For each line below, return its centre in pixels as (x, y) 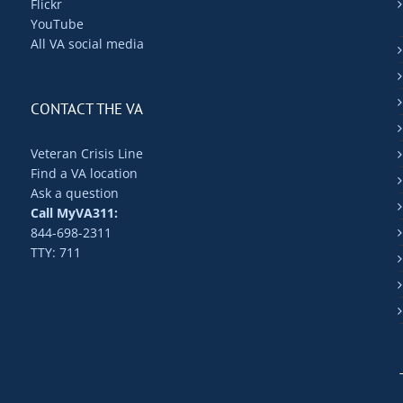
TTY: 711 (56, 252)
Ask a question (75, 193)
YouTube (57, 23)
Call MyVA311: (74, 212)
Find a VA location (84, 173)
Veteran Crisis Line (87, 153)
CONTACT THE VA (87, 108)
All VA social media (87, 43)
